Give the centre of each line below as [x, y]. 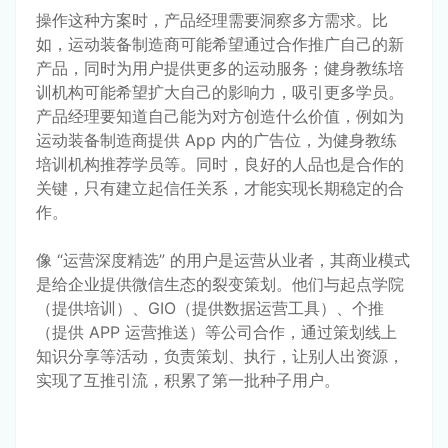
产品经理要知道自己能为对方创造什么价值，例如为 [220, 115]
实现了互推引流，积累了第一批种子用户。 [188, 379]
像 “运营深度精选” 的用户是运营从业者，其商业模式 [223, 259]
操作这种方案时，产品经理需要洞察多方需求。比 [212, 19]
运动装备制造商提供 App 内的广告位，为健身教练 [216, 139]
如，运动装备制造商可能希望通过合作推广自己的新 [220, 43]
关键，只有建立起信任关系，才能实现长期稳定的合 [220, 187]
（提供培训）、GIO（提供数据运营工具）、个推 [210, 307]
